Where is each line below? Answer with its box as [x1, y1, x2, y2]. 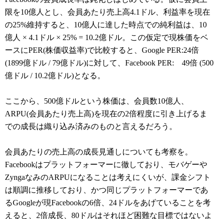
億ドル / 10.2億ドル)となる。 [5, 71, 105, 80]
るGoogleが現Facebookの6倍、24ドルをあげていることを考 [5, 198, 211, 207]
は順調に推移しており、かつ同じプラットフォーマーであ [5, 186, 208, 195]
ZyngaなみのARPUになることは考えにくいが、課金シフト [5, 173, 211, 182]
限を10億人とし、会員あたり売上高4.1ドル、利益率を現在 [5, 8, 210, 17]
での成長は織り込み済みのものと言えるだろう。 [5, 122, 177, 131]
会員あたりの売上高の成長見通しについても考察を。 [5, 148, 193, 156]
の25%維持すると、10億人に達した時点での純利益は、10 [5, 21, 207, 29]
